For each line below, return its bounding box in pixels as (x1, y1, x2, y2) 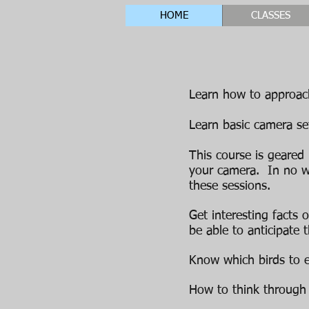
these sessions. (189, 180, 270, 192)
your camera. (189, 165, 259, 177)
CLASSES (251, 10, 290, 21)
